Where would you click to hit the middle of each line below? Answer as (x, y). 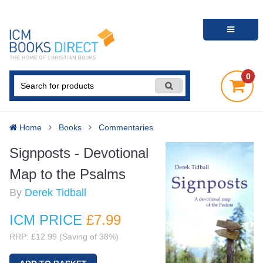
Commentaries (126, 127)
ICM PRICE (48, 220)
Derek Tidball (55, 193)
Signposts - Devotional (79, 153)
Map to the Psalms (68, 174)
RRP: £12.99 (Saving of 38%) (64, 236)
